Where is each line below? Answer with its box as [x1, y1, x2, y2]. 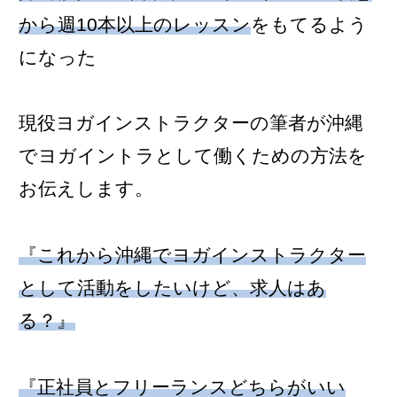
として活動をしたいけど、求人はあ [19, 277, 326, 299]
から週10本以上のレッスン [19, 13, 251, 35]
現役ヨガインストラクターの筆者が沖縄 [19, 113, 363, 134]
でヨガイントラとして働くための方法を [19, 145, 367, 167]
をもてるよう [251, 13, 368, 35]
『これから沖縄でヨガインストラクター [19, 245, 366, 266]
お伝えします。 [19, 178, 153, 199]
